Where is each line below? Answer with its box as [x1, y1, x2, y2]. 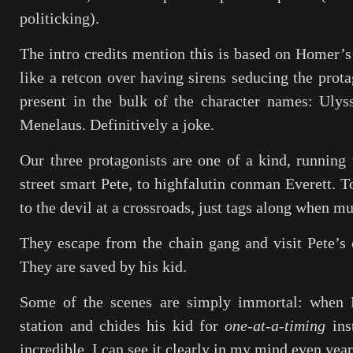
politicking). [20, 9, 100, 27]
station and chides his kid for [20, 317, 225, 334]
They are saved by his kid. [20, 258, 188, 275]
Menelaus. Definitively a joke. [20, 116, 215, 133]
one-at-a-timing [225, 317, 326, 334]
